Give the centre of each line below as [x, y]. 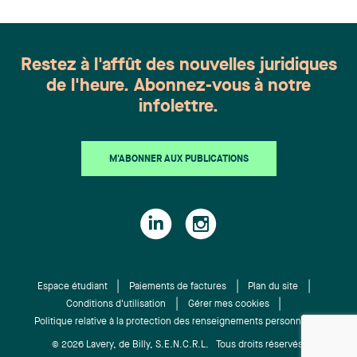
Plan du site [273, 287]
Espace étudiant [72, 287]
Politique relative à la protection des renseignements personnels [174, 322]
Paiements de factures [177, 287]
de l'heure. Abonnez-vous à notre [178, 86]
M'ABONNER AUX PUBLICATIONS [178, 159]
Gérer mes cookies [228, 304]
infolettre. [178, 107]
